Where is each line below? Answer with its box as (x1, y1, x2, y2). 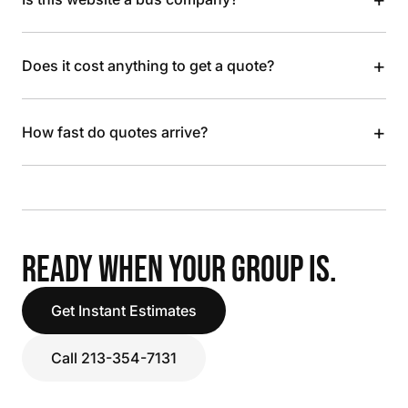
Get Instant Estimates (51, 301, 197, 320)
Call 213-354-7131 (51, 349, 177, 367)
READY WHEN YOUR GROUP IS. (22, 249, 337, 292)
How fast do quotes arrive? (22, 123, 208, 141)
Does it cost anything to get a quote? (22, 56, 274, 75)
